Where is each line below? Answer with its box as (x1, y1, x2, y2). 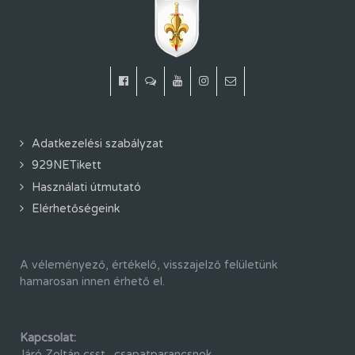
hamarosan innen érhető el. (20, 275, 165, 289)
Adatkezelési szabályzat (32, 136, 163, 151)
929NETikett (32, 158, 101, 173)
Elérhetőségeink (32, 202, 120, 216)
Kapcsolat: (20, 331, 76, 345)
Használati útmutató (32, 180, 141, 194)
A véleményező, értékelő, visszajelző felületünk (20, 258, 277, 273)
